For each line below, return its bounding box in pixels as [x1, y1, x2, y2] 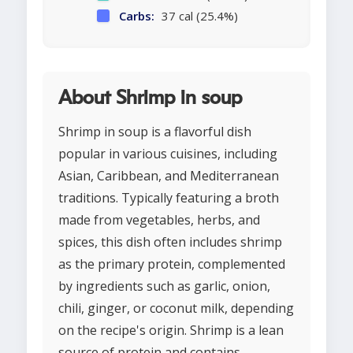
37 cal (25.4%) [158, 8, 238, 24]
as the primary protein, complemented [58, 255, 285, 273]
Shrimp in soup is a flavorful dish [58, 123, 251, 141]
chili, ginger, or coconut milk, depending [58, 299, 294, 318]
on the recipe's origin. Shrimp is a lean [58, 321, 284, 340]
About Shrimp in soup [58, 88, 242, 109]
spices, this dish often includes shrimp [58, 233, 282, 251]
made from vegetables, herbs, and [58, 211, 260, 229]
